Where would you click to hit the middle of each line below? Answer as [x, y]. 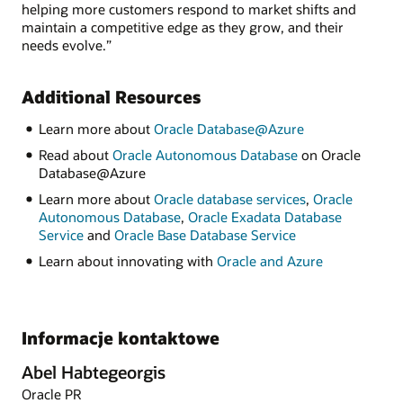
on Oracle [329, 155]
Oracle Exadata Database [264, 217]
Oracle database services [229, 199]
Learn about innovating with [127, 261]
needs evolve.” [67, 45]
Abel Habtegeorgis [94, 372]
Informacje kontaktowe [121, 338]
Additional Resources [111, 97]
